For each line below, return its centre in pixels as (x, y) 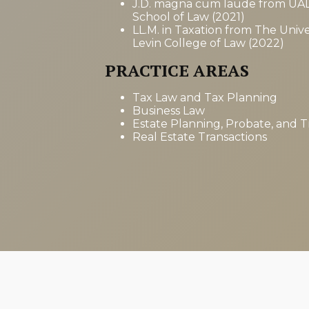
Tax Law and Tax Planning (205, 98)
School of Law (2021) (189, 17)
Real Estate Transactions (200, 137)
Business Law (169, 111)
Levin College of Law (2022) (208, 43)
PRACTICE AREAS (177, 70)
